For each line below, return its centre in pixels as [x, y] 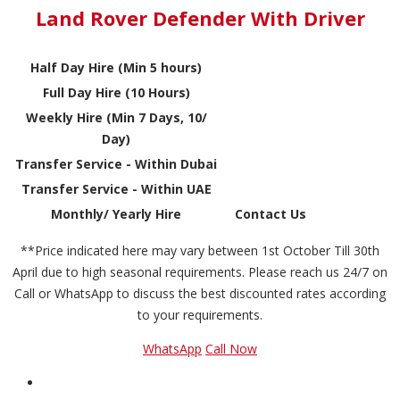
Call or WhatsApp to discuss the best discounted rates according [200, 293]
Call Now [231, 348]
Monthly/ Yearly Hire [116, 213]
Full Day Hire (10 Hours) [116, 92]
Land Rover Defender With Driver [200, 18]
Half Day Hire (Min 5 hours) [116, 67]
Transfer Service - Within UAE [116, 188]
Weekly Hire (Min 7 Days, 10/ [116, 117]
